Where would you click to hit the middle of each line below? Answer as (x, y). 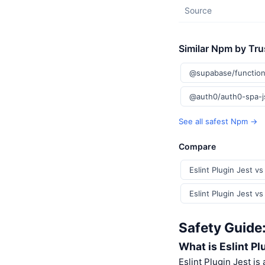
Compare (197, 146)
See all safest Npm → (218, 121)
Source (198, 10)
